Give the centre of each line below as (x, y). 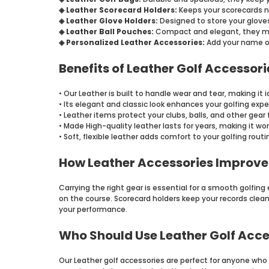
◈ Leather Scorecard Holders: (119, 10)
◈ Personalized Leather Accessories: (132, 42)
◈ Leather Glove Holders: (109, 20)
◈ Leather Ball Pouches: (107, 31)
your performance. (93, 209)
